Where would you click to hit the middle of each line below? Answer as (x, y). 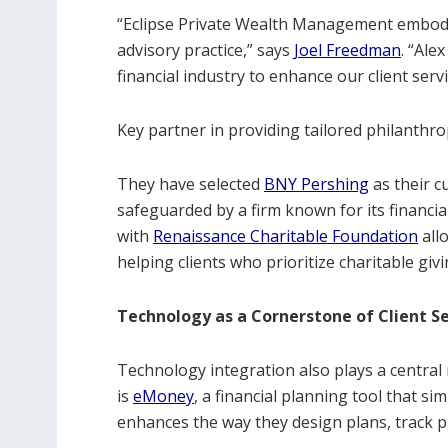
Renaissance (199, 236)
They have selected (190, 184)
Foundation (375, 236)
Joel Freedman (347, 50)
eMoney (163, 396)
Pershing (335, 184)
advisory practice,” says (205, 50)
